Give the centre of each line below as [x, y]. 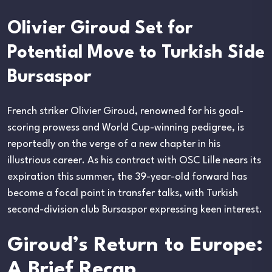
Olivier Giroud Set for [100, 29]
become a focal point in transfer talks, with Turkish [123, 193]
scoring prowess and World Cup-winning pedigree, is [126, 127]
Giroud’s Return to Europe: [135, 245]
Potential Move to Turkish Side [136, 53]
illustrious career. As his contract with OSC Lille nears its [134, 160]
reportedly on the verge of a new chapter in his [114, 144]
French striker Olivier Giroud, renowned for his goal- [125, 111]
